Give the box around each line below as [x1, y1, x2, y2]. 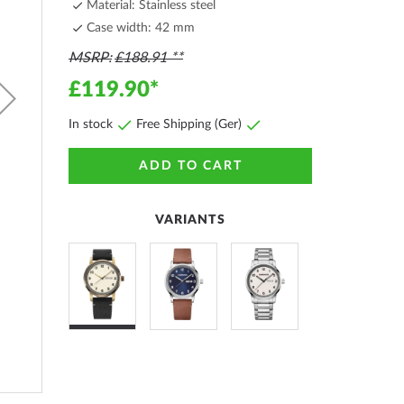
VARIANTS [155, 214, 225, 226]
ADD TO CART [138, 160, 243, 172]
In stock [69, 118, 113, 131]
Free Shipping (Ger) [136, 118, 242, 131]
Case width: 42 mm [87, 22, 195, 34]
